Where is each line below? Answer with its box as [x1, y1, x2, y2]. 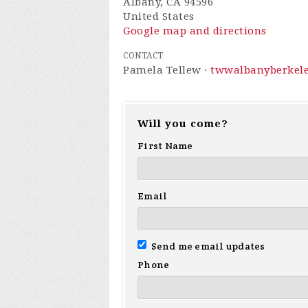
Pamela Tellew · [123, 63, 210, 76]
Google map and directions [123, 24, 267, 37]
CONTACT [123, 50, 164, 60]
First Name [137, 139, 193, 152]
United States [123, 10, 195, 23]
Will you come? [137, 117, 228, 130]
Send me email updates [149, 239, 265, 252]
